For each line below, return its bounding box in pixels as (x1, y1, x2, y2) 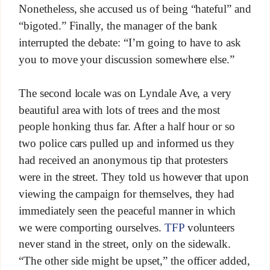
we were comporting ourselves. (18, 221, 165, 234)
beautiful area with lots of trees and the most (18, 103, 221, 116)
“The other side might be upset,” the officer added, (18, 254, 251, 268)
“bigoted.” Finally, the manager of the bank (18, 19, 218, 32)
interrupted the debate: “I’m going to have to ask (18, 36, 242, 49)
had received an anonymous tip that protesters (18, 154, 228, 167)
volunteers (184, 221, 235, 234)
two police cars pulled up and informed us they (18, 137, 235, 150)
